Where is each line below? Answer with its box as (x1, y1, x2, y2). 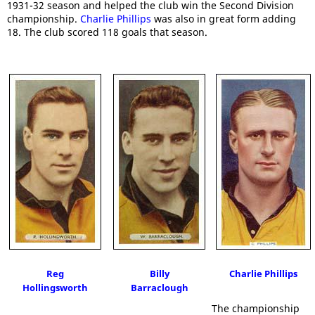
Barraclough (130, 281, 188, 294)
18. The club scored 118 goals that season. (7, 25, 207, 39)
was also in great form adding (151, 11, 296, 25)
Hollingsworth (22, 281, 89, 294)
